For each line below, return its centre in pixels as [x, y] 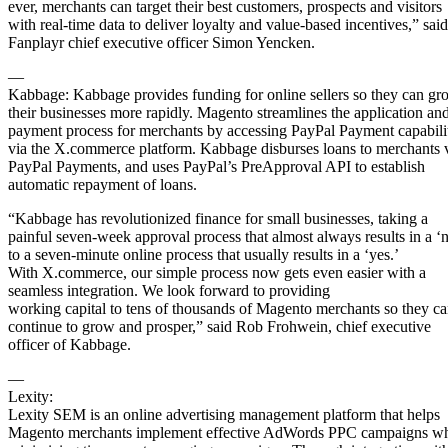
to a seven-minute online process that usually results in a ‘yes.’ [203, 254]
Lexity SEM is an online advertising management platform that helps [224, 414]
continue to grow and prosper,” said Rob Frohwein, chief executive [219, 326]
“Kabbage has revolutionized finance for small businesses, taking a [218, 218]
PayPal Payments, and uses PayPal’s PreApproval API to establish [216, 166]
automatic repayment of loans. [102, 184]
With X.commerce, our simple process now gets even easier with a [217, 272]
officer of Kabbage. [69, 344]
